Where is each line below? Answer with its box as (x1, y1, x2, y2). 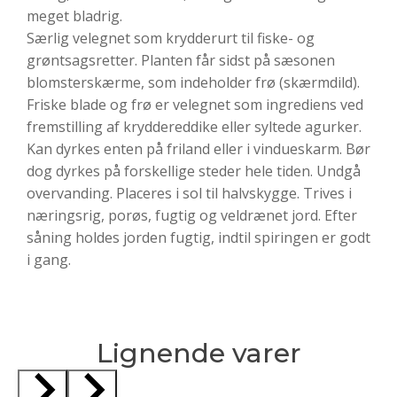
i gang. (27, 250, 71, 270)
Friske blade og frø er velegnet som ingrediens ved (27, 95, 363, 115)
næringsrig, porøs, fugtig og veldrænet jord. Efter (27, 206, 357, 226)
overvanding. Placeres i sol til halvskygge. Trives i (27, 183, 352, 204)
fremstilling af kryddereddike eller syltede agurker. (27, 117, 362, 137)
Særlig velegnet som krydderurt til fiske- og (27, 28, 315, 49)
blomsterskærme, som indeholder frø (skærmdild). (27, 73, 360, 93)
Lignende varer (96, 337, 301, 370)
